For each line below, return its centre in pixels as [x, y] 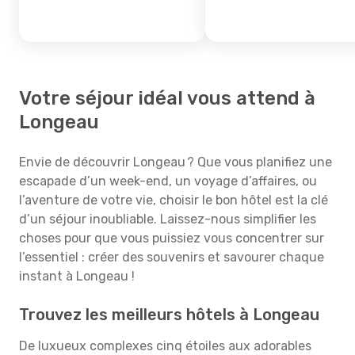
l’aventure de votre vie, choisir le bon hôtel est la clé [174, 200]
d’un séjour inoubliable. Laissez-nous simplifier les [168, 219]
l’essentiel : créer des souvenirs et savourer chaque [172, 257]
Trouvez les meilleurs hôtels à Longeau [169, 315]
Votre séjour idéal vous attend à [167, 98]
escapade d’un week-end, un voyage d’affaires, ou [168, 181]
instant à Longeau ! [77, 276]
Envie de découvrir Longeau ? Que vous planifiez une [176, 162]
